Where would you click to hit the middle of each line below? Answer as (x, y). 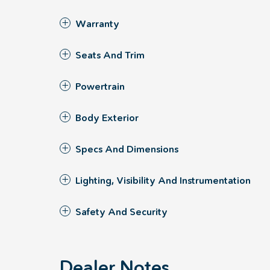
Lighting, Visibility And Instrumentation (163, 180)
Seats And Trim (110, 55)
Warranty (97, 24)
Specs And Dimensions (127, 149)
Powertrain (100, 86)
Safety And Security (121, 212)
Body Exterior (107, 118)
